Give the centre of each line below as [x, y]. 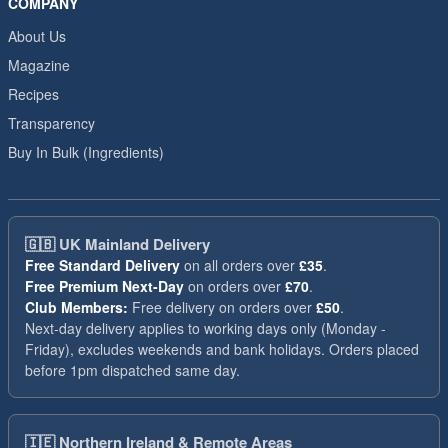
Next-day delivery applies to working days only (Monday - [205, 328]
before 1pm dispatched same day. [132, 370]
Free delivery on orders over [222, 307]
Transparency [51, 123]
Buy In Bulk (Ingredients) [86, 152]
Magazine [39, 65]
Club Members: [76, 307]
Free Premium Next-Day [104, 286]
